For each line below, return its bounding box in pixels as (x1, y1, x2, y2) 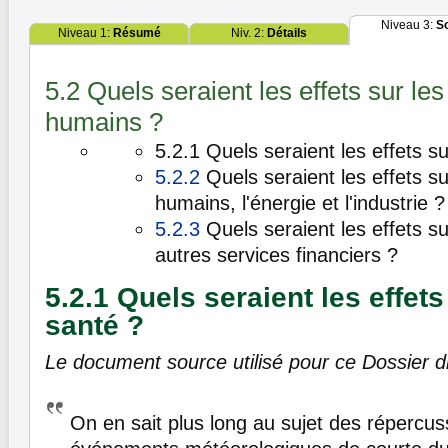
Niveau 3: (381, 18, 436, 33)
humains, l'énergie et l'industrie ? (155, 192, 445, 215)
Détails (267, 26, 307, 41)
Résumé (112, 26, 161, 41)
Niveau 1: (57, 26, 113, 41)
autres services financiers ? (155, 244, 398, 267)
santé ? (45, 309, 144, 342)
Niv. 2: (231, 26, 267, 41)
